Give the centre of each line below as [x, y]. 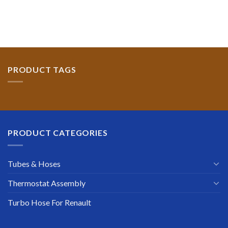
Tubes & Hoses [34, 163]
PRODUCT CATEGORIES [58, 133]
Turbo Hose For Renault [49, 202]
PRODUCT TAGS [42, 69]
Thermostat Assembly [47, 183]
